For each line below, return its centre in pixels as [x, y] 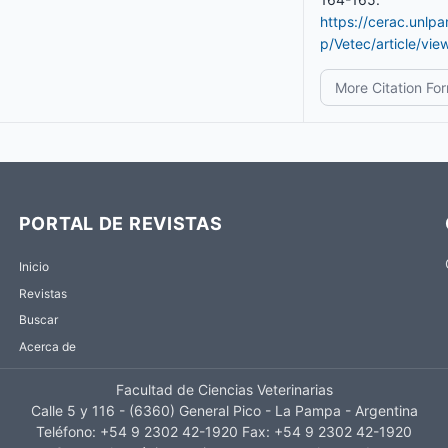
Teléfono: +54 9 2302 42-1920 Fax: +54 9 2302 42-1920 [224, 432]
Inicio [33, 267]
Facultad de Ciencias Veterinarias [224, 390]
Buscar [38, 320]
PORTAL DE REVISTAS [120, 223]
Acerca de [47, 347]
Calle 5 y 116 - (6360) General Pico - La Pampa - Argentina [224, 411]
